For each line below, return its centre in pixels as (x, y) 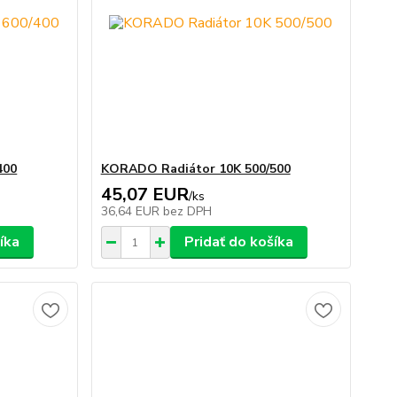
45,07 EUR (144, 195)
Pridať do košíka (238, 242)
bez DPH (187, 211)
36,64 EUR (132, 211)
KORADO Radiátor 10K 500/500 (195, 169)
